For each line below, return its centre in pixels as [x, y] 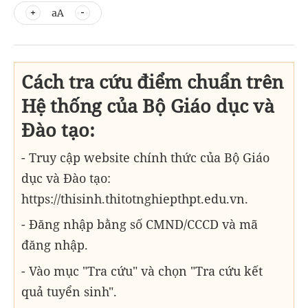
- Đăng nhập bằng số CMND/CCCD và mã [140, 224]
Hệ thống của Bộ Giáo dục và [148, 106]
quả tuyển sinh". [69, 292]
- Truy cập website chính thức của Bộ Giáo [145, 157]
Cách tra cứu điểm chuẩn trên [152, 81]
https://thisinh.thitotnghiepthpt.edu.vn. [135, 198]
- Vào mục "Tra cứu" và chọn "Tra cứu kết [142, 271]
